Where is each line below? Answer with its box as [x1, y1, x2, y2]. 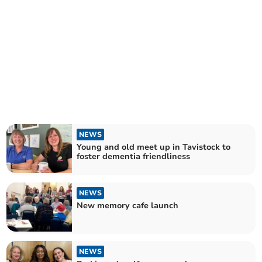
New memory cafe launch [77, 200, 179, 211]
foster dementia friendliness [77, 150, 191, 162]
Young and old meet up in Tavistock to [77, 141, 231, 153]
